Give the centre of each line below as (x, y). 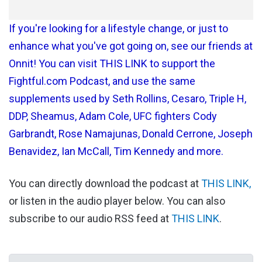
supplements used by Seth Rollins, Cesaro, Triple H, (127, 99)
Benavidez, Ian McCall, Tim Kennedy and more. (116, 151)
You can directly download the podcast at (105, 184)
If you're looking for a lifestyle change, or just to (118, 29)
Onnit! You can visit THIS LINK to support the (112, 64)
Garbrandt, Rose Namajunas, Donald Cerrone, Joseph (131, 134)
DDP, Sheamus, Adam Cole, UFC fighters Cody (113, 116)
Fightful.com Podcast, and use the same (102, 81)
